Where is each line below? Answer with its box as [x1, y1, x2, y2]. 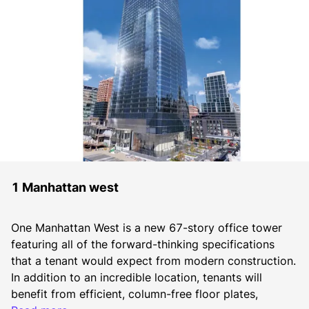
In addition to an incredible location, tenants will [11, 270, 262, 284]
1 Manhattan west [11, 180, 119, 195]
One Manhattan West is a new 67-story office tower [11, 221, 282, 235]
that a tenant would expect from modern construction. [11, 254, 296, 268]
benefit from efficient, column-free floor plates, [11, 287, 258, 301]
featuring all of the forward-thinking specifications [11, 237, 275, 251]
